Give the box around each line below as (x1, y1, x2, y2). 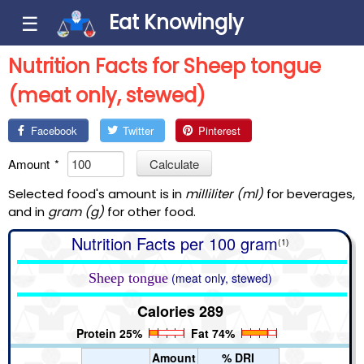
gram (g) (48, 202, 104, 220)
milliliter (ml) (185, 184, 263, 202)
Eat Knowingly (109, 9, 244, 37)
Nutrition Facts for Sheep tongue (8, 53, 321, 80)
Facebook (31, 123, 78, 139)
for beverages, (263, 184, 355, 202)
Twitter (122, 123, 154, 139)
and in (8, 202, 48, 220)
